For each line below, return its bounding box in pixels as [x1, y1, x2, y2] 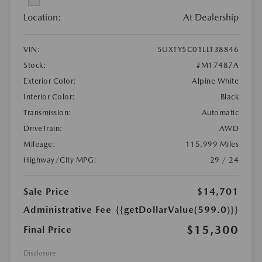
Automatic [201, 108, 239, 118]
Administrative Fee [23, 204, 112, 216]
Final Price [23, 224, 72, 236]
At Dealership [183, 12, 239, 23]
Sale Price [23, 186, 70, 198]
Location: [23, 12, 61, 23]
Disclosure [23, 249, 56, 258]
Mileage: [23, 140, 56, 149]
